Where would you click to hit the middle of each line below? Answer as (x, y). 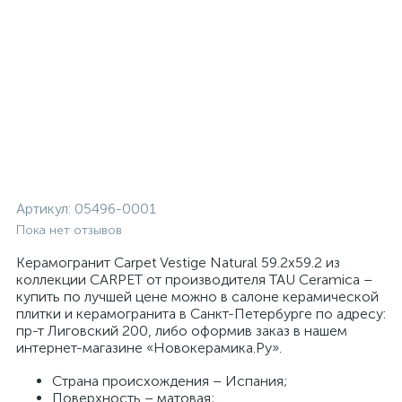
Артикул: (45, 209)
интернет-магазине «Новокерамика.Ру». (149, 348)
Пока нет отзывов (69, 230)
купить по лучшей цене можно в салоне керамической (197, 297)
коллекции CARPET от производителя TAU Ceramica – (194, 280)
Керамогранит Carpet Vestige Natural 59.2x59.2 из (178, 262)
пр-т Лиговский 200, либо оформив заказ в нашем (182, 331)
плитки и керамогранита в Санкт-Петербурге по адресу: (201, 314)
